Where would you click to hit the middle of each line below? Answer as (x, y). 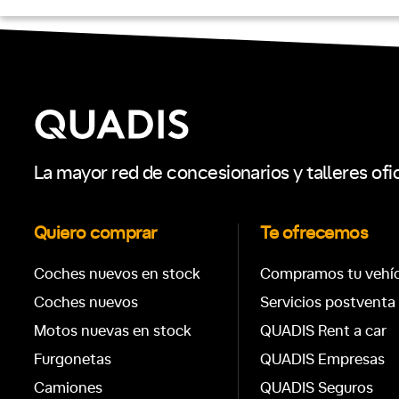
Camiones (68, 388)
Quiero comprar (96, 234)
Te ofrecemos (314, 234)
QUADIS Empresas (323, 360)
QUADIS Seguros (317, 388)
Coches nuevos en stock (117, 274)
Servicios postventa (328, 303)
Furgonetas (73, 360)
